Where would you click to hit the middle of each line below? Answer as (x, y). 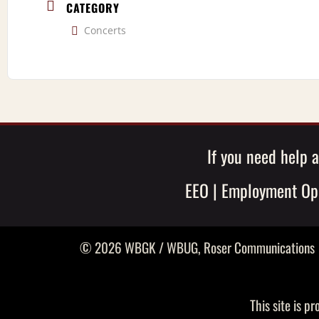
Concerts (105, 30)
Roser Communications (259, 247)
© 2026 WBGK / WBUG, (142, 247)
